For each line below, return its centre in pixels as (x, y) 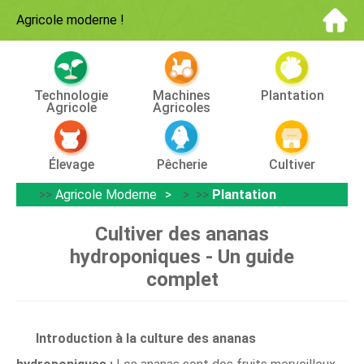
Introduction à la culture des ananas (146, 338)
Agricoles (182, 108)
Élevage (71, 165)
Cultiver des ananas (182, 234)
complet (182, 279)
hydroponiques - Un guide (182, 257)
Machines (182, 95)
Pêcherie (182, 165)
